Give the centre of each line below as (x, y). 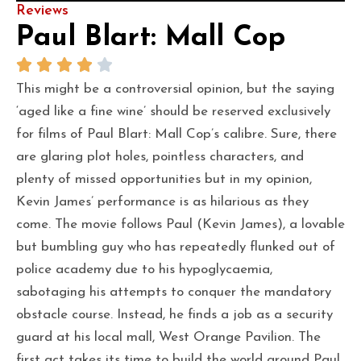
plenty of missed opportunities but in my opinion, (164, 179)
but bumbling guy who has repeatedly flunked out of (176, 247)
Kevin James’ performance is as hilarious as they (162, 201)
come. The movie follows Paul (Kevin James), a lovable (180, 224)
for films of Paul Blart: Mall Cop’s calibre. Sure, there (176, 134)
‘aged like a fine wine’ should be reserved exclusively (173, 111)
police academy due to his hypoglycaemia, (144, 269)
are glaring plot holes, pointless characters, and (160, 156)
